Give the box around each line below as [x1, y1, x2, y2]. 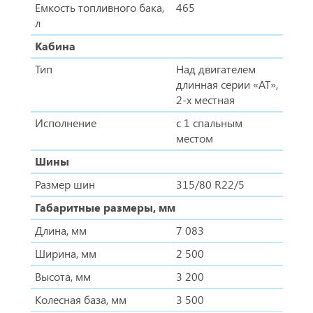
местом [175, 131, 213, 146]
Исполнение [34, 115, 96, 131]
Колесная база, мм [34, 292, 126, 307]
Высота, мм [34, 269, 91, 284]
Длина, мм [34, 223, 87, 238]
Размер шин [34, 177, 95, 192]
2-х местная [175, 92, 235, 108]
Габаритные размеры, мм [34, 200, 175, 215]
